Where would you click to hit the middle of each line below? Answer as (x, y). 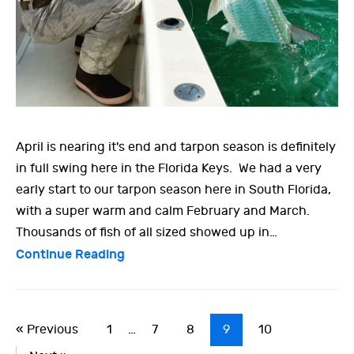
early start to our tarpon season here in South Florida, (173, 190)
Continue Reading (70, 254)
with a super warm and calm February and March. (164, 211)
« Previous (47, 330)
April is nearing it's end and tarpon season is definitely (176, 147)
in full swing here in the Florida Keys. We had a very (169, 169)
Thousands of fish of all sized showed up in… (147, 233)
